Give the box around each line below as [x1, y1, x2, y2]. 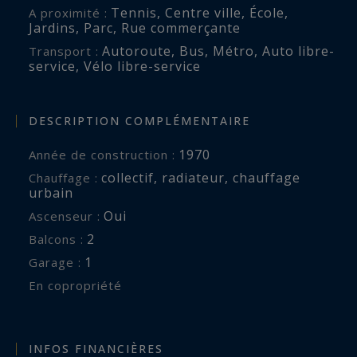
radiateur [162, 169, 225, 187]
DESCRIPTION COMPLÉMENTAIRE [29, 113, 250, 129]
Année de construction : [37, 147, 175, 163]
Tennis [111, 3, 157, 22]
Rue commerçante [121, 18, 241, 37]
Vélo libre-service [84, 57, 201, 75]
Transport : [37, 42, 99, 59]
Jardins [29, 18, 76, 37]
